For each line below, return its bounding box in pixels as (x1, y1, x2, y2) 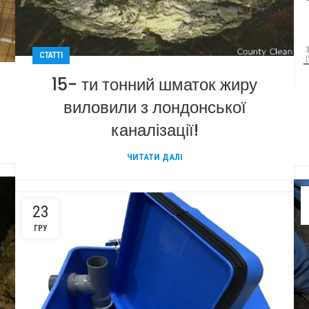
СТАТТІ (39, 50, 63, 60)
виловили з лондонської (63, 95, 246, 119)
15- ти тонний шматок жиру (52, 72, 257, 96)
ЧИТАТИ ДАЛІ (126, 151, 183, 162)
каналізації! (110, 118, 199, 141)
